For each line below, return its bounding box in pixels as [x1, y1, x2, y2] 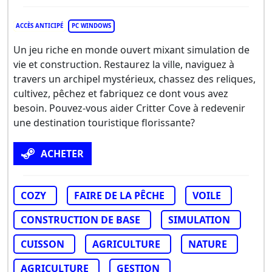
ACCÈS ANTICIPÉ [16, 21, 63, 30]
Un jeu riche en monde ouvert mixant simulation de [13, 42, 250, 56]
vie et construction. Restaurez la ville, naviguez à [13, 57, 234, 71]
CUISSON [21, 237, 64, 251]
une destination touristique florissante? [13, 115, 195, 129]
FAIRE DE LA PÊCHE [74, 188, 165, 202]
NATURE [188, 237, 227, 251]
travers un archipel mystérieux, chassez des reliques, [13, 72, 256, 86]
